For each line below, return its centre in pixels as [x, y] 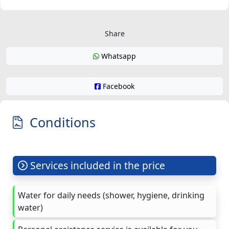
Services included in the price [97, 165]
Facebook [118, 86]
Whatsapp [118, 56]
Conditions [59, 122]
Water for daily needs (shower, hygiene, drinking [111, 195]
